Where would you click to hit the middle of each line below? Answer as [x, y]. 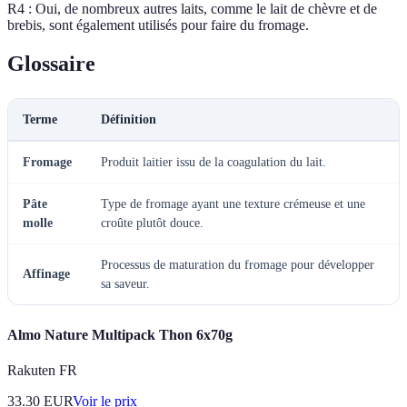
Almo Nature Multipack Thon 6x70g [120, 335]
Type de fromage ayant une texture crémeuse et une [233, 204]
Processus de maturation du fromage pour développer [238, 265]
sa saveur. [125, 284]
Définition [129, 120]
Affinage [46, 274]
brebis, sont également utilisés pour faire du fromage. [158, 25]
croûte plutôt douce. [152, 223]
